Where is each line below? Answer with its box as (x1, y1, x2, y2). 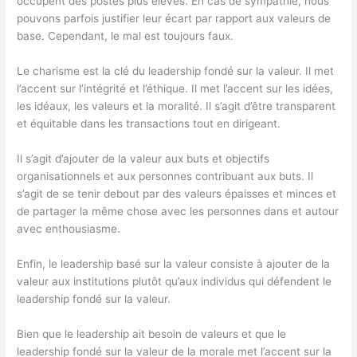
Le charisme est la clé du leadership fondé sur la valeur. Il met (17, 65, 335, 78)
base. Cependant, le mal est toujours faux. (17, 29, 234, 43)
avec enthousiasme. (17, 222, 121, 235)
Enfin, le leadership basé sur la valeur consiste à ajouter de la (17, 257, 331, 270)
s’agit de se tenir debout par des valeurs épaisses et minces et (17, 186, 337, 200)
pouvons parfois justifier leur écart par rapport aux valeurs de (17, 12, 331, 25)
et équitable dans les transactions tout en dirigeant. (17, 117, 281, 131)
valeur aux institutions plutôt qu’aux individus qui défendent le (17, 274, 332, 288)
